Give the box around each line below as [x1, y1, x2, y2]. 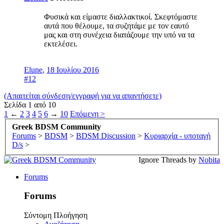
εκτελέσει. [44, 39, 77, 48]
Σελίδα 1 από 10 [4, 100, 56, 109]
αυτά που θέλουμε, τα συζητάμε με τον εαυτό [44, 21, 189, 30]
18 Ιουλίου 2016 [46, 65, 99, 74]
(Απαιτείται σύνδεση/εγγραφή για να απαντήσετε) [4, 91, 161, 100]
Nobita [198, 155, 220, 164]
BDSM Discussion [76, 131, 135, 140]
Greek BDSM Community [12, 122, 101, 131]
